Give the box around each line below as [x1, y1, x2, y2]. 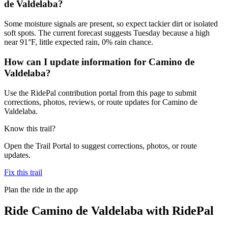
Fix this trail [4, 167, 42, 177]
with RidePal [143, 204, 214, 218]
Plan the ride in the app [4, 185, 78, 194]
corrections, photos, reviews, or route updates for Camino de [4, 97, 197, 106]
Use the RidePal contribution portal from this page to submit [4, 88, 196, 97]
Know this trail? [4, 124, 55, 133]
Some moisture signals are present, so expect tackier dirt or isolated [4, 19, 218, 28]
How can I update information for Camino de [4, 56, 194, 67]
